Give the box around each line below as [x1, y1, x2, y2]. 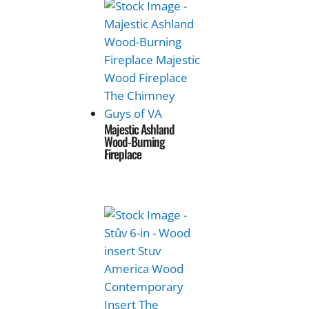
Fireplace [104, 144, 142, 163]
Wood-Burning [104, 132, 166, 150]
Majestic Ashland [104, 119, 175, 138]
